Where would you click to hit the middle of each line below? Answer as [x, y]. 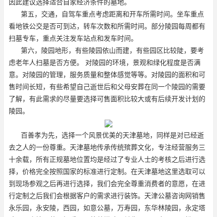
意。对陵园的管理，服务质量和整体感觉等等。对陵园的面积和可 [107, 74]
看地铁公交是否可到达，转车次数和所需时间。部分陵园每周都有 [107, 26]
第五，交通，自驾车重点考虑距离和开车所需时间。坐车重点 [112, 14]
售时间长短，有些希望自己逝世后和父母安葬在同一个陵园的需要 [107, 86]
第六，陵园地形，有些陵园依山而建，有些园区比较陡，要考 [112, 50]
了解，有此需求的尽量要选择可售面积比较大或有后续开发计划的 [107, 99]
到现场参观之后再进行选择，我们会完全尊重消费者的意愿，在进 [107, 183]
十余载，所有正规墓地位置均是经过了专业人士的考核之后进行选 [107, 159]
